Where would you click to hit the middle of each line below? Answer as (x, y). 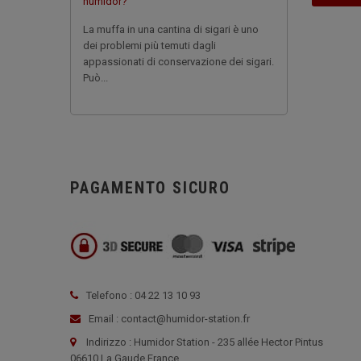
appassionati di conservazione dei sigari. (178, 62)
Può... (95, 78)
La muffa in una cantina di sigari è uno (171, 29)
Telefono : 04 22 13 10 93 (143, 295)
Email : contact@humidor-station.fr (168, 319)
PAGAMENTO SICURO (150, 188)
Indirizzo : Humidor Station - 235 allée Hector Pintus (205, 342)
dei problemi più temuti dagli (149, 46)
